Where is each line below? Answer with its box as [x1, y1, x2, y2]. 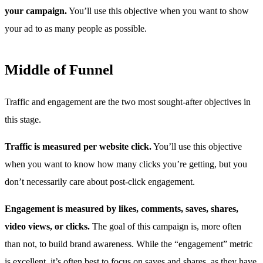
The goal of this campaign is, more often [90, 221, 241, 231]
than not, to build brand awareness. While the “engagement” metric [5, 238, 252, 249]
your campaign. [5, 5, 67, 16]
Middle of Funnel [5, 61, 113, 77]
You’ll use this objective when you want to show [67, 5, 249, 16]
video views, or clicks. [5, 221, 90, 231]
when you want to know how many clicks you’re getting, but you [5, 159, 247, 169]
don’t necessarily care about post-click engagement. [5, 176, 195, 187]
